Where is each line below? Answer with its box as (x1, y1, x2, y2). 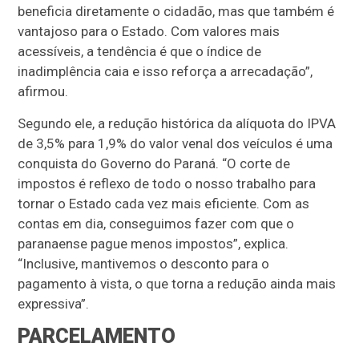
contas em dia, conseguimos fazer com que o (18, 216, 295, 232)
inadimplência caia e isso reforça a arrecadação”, (18, 63, 313, 80)
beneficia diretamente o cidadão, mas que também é (18, 3, 335, 20)
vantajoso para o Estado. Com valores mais (18, 23, 280, 40)
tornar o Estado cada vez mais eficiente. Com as (18, 196, 310, 212)
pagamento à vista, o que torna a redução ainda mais (18, 276, 337, 292)
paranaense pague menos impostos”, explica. (18, 236, 289, 252)
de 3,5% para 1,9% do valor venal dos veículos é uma (18, 135, 333, 152)
